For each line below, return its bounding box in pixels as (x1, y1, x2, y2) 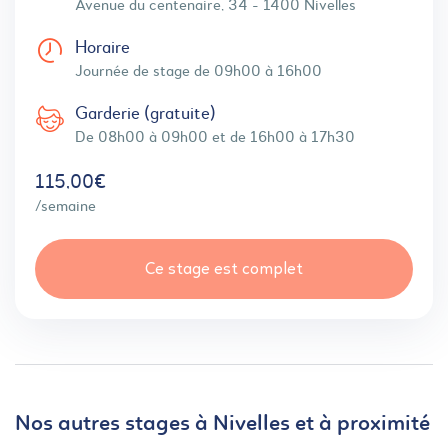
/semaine (35, 199, 96, 215)
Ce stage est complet (145, 260, 303, 278)
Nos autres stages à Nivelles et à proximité (15, 413, 430, 436)
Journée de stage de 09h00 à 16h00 (75, 64, 322, 80)
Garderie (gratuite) (75, 105, 216, 123)
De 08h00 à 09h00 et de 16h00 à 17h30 (75, 130, 355, 146)
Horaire (75, 39, 130, 57)
